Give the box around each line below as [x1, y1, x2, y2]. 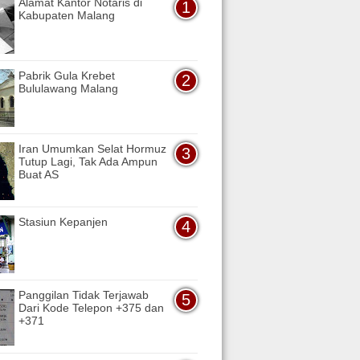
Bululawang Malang [18, 81, 118, 95]
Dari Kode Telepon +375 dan [18, 301, 164, 314]
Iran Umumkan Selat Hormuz [18, 141, 166, 155]
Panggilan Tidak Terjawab [18, 288, 149, 301]
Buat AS [18, 167, 59, 181]
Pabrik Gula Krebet [18, 68, 115, 82]
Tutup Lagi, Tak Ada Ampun [18, 154, 157, 168]
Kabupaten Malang [18, 8, 115, 22]
